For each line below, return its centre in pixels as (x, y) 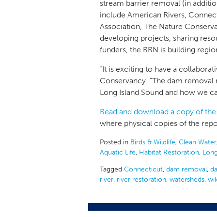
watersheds (187, 179)
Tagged (112, 169)
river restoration (141, 179)
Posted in (115, 142)
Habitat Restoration (169, 152)
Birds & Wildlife (153, 142)
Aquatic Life (118, 152)
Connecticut (143, 169)
